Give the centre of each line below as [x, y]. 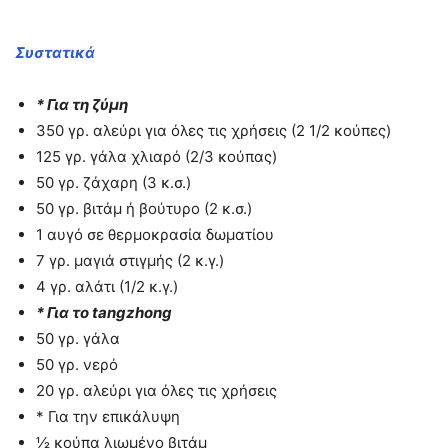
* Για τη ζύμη [82, 104]
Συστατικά [55, 52]
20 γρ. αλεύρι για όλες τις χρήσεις [156, 390]
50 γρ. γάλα [78, 338]
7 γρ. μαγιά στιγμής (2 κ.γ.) [130, 260]
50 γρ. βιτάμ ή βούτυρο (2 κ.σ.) [144, 208]
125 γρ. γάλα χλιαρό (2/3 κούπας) [156, 156]
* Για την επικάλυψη [108, 416]
